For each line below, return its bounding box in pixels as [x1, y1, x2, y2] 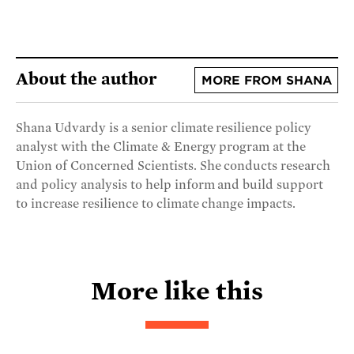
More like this [91, 277, 263, 306]
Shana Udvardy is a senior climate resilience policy [16, 121, 312, 136]
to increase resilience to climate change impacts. [16, 197, 296, 212]
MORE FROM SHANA [201, 73, 332, 88]
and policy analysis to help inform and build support [16, 178, 324, 193]
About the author [16, 69, 157, 88]
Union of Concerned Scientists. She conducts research [16, 159, 331, 174]
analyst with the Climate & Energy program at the [16, 140, 307, 155]
